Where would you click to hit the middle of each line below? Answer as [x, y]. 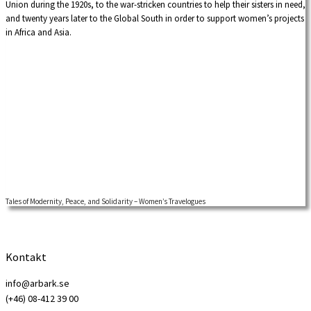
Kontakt [26, 257]
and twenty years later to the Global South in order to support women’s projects [155, 19]
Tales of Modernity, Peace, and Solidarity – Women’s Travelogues [106, 202]
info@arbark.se [37, 284]
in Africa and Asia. [39, 33]
